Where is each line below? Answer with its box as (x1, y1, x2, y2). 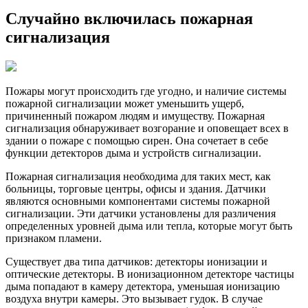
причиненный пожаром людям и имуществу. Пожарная (5, 109, 265, 122)
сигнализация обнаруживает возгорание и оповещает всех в (5, 122, 289, 134)
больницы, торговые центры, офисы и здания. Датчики (5, 182, 266, 195)
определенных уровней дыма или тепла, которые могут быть (5, 219, 292, 232)
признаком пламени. (5, 232, 102, 244)
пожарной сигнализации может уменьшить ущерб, (5, 97, 244, 109)
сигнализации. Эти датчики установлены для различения (5, 207, 276, 219)
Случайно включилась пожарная (5, 10, 253, 28)
